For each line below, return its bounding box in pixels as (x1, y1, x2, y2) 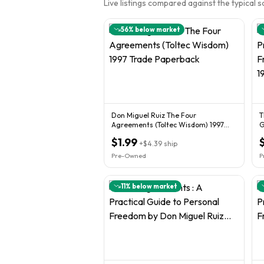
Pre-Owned (111, 151, 146, 160)
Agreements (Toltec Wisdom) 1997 (111, 120, 224, 129)
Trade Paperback (111, 129, 167, 138)
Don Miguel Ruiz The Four (111, 110, 196, 120)
